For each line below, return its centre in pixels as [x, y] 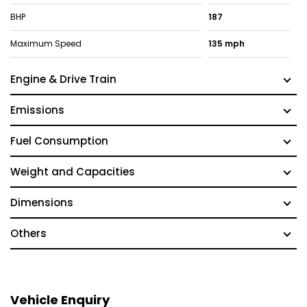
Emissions [37, 110]
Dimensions [42, 203]
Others [28, 234]
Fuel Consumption [59, 141]
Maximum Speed [46, 44]
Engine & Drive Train [63, 79]
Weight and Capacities [73, 172]
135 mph [226, 44]
